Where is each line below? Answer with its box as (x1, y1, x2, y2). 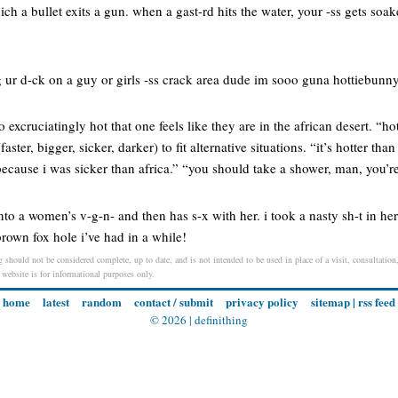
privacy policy (226, 293, 298, 311)
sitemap (311, 293, 350, 311)
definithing (195, 312, 248, 329)
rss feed (358, 293, 395, 311)
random (82, 293, 122, 311)
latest (43, 293, 69, 311)
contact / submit (134, 293, 213, 311)
